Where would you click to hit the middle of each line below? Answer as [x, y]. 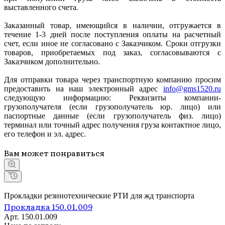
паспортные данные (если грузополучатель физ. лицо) [113, 116]
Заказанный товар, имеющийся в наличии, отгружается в [113, 25]
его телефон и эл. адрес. [45, 134]
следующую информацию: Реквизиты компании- [113, 97]
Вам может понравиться [54, 152]
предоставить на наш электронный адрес [84, 88]
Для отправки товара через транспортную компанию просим [113, 79]
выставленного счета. [41, 7]
